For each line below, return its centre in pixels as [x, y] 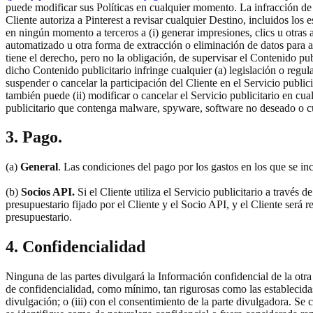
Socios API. [46, 192]
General [38, 167]
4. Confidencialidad [75, 247]
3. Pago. [34, 137]
